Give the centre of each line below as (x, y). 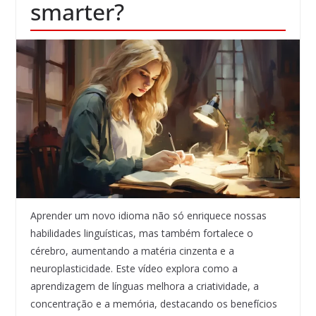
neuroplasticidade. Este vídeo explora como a (134, 269)
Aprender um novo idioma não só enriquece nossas (148, 216)
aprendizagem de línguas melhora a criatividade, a (144, 286)
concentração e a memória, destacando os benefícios (153, 304)
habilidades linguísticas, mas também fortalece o (141, 233)
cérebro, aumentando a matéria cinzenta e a (132, 251)
